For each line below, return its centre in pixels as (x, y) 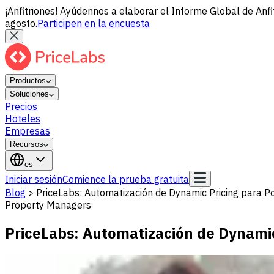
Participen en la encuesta (94, 23)
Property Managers (48, 205)
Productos (28, 80)
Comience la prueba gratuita (126, 179)
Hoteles (23, 119)
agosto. (21, 23)
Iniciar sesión (34, 179)
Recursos (27, 144)
